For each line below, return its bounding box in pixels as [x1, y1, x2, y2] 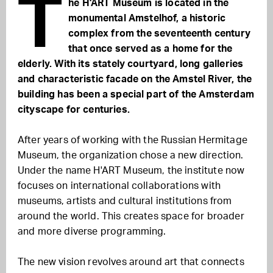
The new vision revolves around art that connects [18, 257, 244, 267]
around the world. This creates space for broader [18, 211, 244, 221]
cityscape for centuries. [18, 105, 130, 115]
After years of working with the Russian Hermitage [18, 135, 247, 145]
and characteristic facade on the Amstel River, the [18, 74, 252, 84]
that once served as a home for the [68, 44, 233, 54]
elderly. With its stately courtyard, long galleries [18, 59, 244, 69]
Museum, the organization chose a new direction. [18, 151, 244, 160]
